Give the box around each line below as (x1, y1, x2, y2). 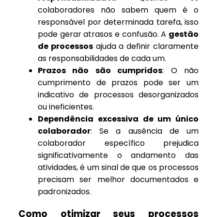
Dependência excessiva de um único (38, 113, 199, 125)
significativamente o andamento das (38, 150, 199, 161)
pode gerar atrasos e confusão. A (38, 29, 169, 40)
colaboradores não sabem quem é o (38, 4, 199, 16)
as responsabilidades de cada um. (38, 53, 166, 64)
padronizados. (38, 186, 91, 198)
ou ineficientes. (38, 101, 94, 113)
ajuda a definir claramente (93, 41, 199, 52)
